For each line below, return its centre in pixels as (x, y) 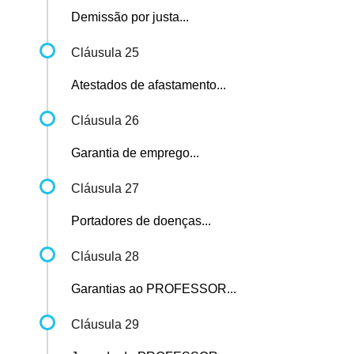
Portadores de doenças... (141, 221)
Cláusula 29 (105, 325)
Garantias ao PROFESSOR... (154, 289)
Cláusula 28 (105, 257)
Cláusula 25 (105, 53)
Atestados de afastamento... (149, 85)
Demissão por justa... (130, 17)
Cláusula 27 (105, 189)
